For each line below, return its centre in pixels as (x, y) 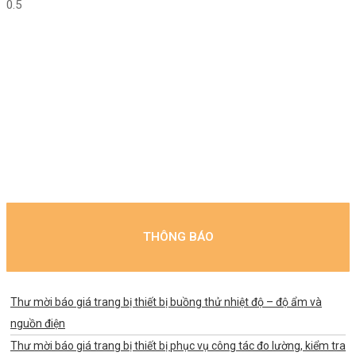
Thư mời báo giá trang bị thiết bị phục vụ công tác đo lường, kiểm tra (178, 345)
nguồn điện (38, 323)
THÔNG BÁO (178, 236)
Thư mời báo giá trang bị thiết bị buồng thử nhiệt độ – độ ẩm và (166, 302)
